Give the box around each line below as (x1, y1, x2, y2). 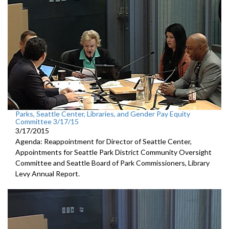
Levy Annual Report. (15, 169, 80, 178)
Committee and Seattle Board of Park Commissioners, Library (15, 158, 210, 167)
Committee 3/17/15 (15, 117, 79, 126)
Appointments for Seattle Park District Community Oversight (15, 148, 212, 156)
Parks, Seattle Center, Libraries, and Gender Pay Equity (15, 109, 190, 118)
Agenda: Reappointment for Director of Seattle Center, (15, 137, 192, 146)
